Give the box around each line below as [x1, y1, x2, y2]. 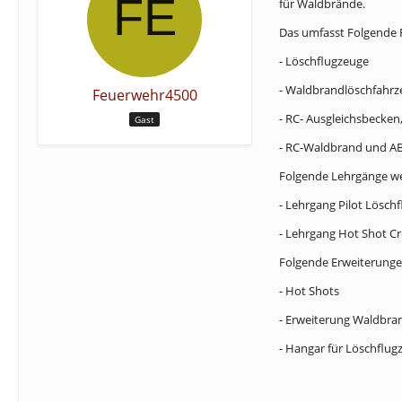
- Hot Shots [279, 283, 339, 299]
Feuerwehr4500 [92, 85, 197, 105]
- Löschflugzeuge [279, 53, 369, 69]
